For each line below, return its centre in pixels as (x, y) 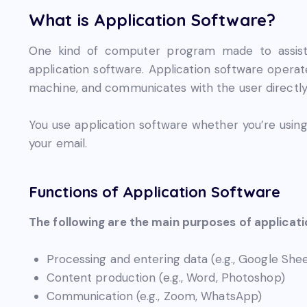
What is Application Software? (152, 20)
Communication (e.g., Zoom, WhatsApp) (154, 296)
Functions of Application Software (155, 192)
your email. (58, 143)
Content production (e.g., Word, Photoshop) (165, 277)
